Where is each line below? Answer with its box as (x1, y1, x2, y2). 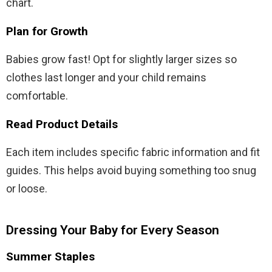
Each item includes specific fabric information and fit (6, 145, 260, 158)
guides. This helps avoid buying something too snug (6, 163, 256, 177)
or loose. (6, 182, 47, 195)
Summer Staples (6, 249, 95, 263)
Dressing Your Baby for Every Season (6, 222, 219, 237)
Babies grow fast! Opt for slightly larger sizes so (6, 52, 237, 66)
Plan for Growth (6, 24, 88, 38)
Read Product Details (6, 117, 118, 131)
